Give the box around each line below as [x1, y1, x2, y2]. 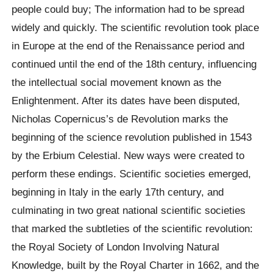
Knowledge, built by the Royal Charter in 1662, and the [12, 258, 260, 271]
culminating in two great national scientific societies [12, 204, 246, 216]
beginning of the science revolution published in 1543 [12, 130, 252, 143]
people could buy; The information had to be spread [12, 2, 245, 15]
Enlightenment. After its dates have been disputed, [12, 94, 241, 107]
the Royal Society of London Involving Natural [12, 240, 220, 253]
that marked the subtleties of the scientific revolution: [12, 222, 253, 235]
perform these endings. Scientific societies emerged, [12, 167, 252, 180]
